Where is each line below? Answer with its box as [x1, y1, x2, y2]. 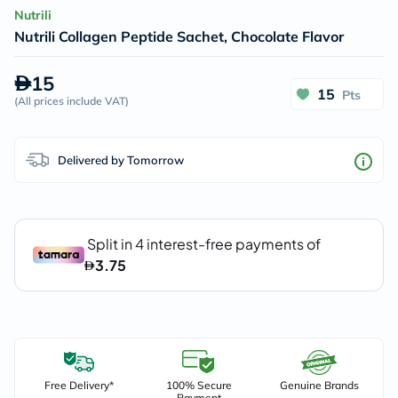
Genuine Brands [279, 378, 359, 392]
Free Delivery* [44, 378, 114, 392]
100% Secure [165, 378, 232, 392]
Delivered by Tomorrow [58, 152, 184, 167]
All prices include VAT [18, 94, 125, 107]
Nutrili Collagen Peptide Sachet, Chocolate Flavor [14, 28, 344, 45]
